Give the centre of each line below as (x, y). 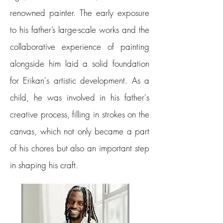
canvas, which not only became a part (80, 131)
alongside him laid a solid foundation (80, 63)
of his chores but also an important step (80, 148)
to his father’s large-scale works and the (80, 30)
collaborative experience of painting (80, 47)
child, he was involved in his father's (80, 97)
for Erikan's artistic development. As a (80, 80)
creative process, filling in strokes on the (80, 114)
